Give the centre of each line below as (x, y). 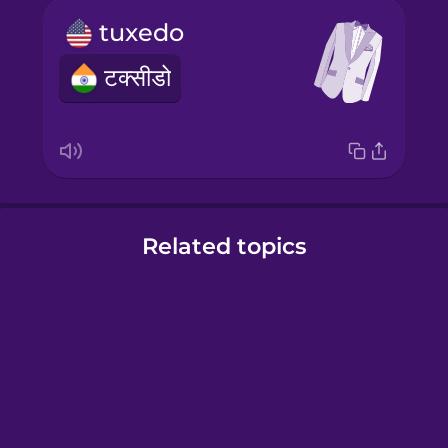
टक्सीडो (137, 78)
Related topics (224, 245)
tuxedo (141, 33)
